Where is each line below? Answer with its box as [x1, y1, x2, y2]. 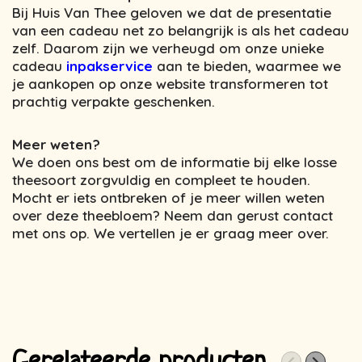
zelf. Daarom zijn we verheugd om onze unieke [12, 40, 324, 57]
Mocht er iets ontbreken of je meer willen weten [12, 188, 325, 206]
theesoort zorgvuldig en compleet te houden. [12, 170, 310, 188]
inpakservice [66, 57, 153, 75]
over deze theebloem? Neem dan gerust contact [12, 206, 333, 224]
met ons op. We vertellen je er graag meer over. [12, 224, 329, 242]
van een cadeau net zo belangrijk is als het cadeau [12, 22, 349, 40]
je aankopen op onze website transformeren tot [12, 75, 328, 93]
